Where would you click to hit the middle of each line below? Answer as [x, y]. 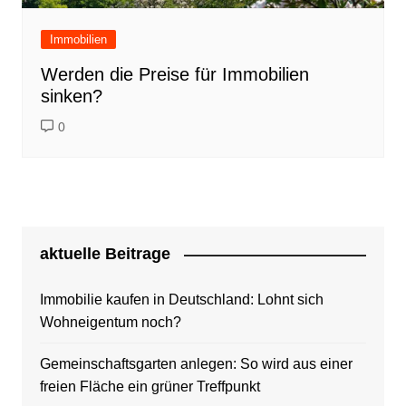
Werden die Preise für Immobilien [174, 75]
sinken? [71, 97]
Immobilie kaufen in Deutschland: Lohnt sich [181, 300]
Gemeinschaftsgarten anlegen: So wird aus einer [196, 364]
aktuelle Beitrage [105, 254]
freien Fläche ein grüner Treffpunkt [150, 387]
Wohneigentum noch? [110, 323]
